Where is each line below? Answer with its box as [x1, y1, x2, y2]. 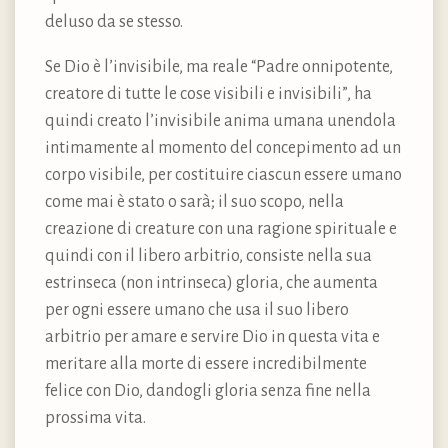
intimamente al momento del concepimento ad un [45, 138, 401, 157]
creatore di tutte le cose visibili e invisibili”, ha [45, 84, 372, 103]
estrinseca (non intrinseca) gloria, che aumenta [45, 273, 378, 292]
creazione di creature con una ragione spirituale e [45, 219, 397, 238]
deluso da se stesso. [45, 12, 183, 31]
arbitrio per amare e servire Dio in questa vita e [45, 327, 380, 346]
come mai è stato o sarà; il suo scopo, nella [45, 192, 344, 211]
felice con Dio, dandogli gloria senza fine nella [45, 381, 371, 400]
